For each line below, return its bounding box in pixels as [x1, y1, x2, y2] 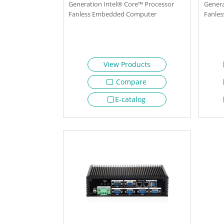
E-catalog [114, 94, 145, 104]
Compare [113, 76, 146, 86]
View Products [103, 59, 150, 69]
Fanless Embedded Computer [68, 9, 156, 19]
